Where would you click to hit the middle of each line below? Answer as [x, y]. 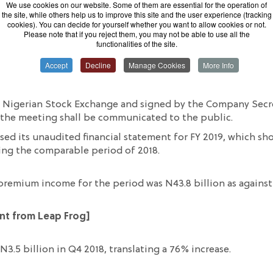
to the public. [200, 118]
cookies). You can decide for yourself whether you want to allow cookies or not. [136, 24]
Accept [56, 65]
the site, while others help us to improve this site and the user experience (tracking [136, 14]
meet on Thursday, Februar [110, 72]
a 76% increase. [197, 250]
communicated [133, 118]
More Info [218, 65]
